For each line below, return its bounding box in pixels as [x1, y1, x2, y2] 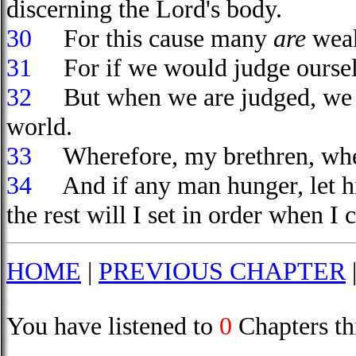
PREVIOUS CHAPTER [99, 257, 346, 285]
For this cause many [38, 24, 273, 52]
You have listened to [6, 311, 219, 340]
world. [6, 112, 72, 141]
